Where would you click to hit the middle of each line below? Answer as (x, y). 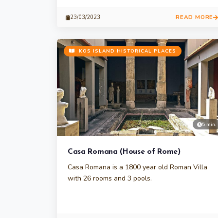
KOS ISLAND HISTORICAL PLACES (127, 51)
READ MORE (194, 17)
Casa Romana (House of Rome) (124, 152)
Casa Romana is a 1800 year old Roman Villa (137, 167)
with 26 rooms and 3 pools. (110, 178)
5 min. (209, 124)
